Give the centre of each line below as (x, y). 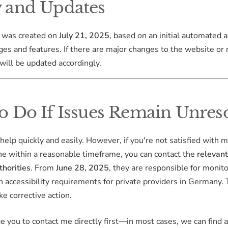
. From (43, 168)
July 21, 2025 (84, 35)
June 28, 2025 (82, 168)
